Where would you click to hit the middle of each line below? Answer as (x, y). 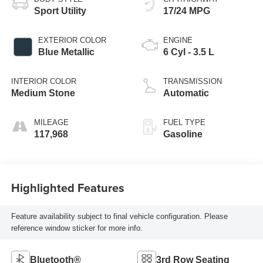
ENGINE (178, 40)
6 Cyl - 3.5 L (189, 52)
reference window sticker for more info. (77, 228)
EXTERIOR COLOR (72, 40)
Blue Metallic (66, 52)
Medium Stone (43, 93)
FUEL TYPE (184, 122)
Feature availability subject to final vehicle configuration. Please (119, 217)
